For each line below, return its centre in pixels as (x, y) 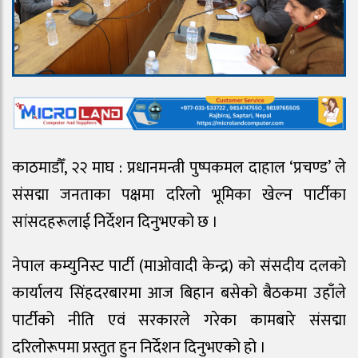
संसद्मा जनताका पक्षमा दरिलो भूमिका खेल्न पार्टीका (179, 195)
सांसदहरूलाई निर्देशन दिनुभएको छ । (115, 223)
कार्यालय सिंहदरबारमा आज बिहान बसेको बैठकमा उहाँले (179, 294)
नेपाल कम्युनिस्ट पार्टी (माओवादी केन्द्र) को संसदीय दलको (179, 267)
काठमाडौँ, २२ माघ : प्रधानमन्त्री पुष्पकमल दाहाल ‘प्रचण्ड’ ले (179, 168)
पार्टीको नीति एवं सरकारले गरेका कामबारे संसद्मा (179, 321)
